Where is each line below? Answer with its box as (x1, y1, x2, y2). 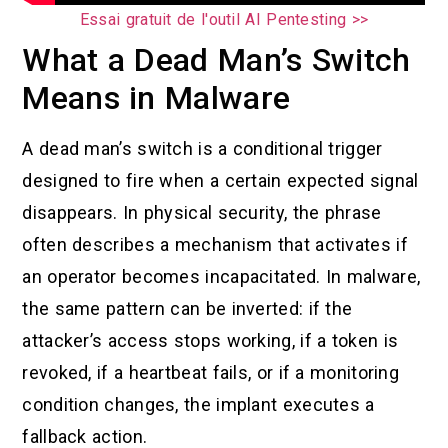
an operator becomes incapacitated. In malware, (22, 265, 421, 287)
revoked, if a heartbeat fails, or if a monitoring (22, 361, 400, 383)
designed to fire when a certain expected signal (22, 169, 419, 191)
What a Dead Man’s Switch (22, 40, 411, 79)
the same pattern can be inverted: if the (22, 297, 353, 319)
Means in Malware (22, 78, 291, 117)
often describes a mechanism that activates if (22, 233, 408, 255)
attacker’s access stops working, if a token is (22, 329, 399, 351)
